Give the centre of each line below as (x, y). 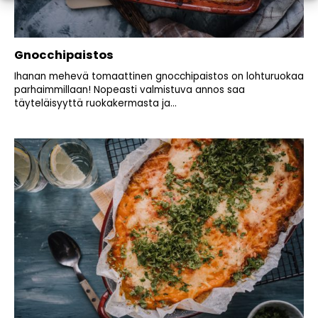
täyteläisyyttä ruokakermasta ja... (95, 104)
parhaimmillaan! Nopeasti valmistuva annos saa (130, 90)
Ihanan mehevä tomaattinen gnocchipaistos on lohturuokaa (159, 77)
